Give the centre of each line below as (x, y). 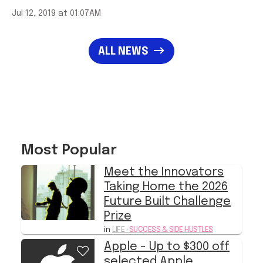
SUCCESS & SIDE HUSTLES (170, 230)
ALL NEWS (123, 51)
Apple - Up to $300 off (167, 247)
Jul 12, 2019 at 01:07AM (56, 13)
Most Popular (69, 151)
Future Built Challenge (167, 202)
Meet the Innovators (164, 173)
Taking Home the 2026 (166, 187)
